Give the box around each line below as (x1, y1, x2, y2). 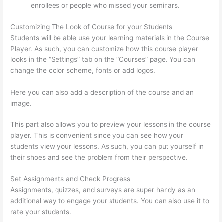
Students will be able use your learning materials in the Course (10, 33, 210, 42)
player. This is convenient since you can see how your (10, 131, 184, 140)
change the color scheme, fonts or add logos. (10, 66, 156, 74)
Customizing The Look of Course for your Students (10, 22, 173, 31)
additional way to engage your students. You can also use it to (10, 197, 210, 205)
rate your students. (10, 208, 74, 216)
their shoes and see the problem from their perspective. (10, 153, 188, 162)
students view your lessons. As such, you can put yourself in (10, 142, 204, 151)
